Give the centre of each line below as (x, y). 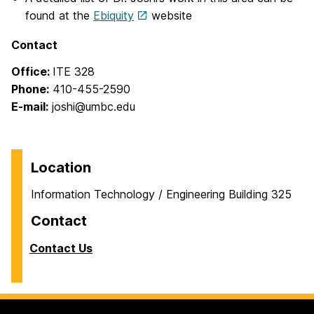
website (170, 16)
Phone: (30, 89)
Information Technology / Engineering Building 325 (161, 194)
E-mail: (30, 107)
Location (61, 168)
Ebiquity (114, 16)
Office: (32, 72)
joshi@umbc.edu (92, 107)
